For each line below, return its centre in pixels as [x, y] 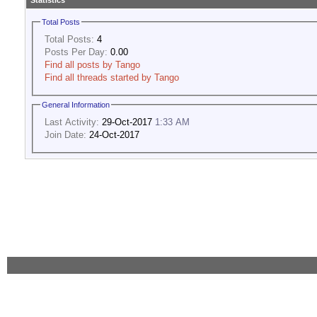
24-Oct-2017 [113, 134]
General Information [76, 105]
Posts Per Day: [76, 52]
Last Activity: [72, 122]
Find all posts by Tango [92, 64]
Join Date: [65, 134]
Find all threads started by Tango [112, 77]
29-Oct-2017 [127, 122]
